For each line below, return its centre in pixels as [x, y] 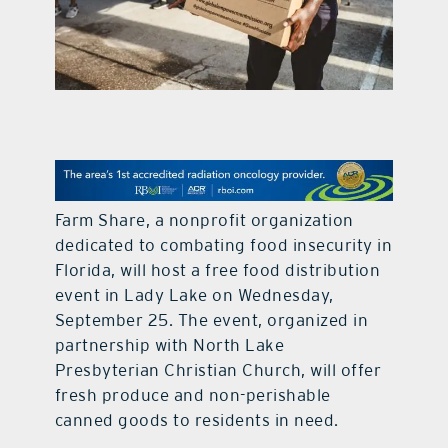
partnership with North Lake [169, 345]
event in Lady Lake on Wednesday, [194, 295]
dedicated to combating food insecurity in [223, 245]
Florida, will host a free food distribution [217, 270]
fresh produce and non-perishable [192, 395]
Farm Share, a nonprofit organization [204, 220]
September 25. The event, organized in [211, 320]
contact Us [224, 42]
